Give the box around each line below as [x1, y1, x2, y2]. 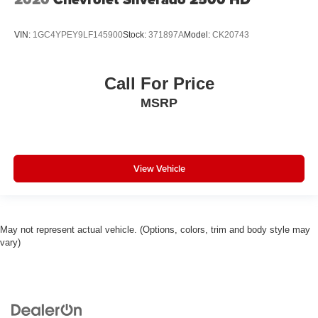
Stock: [123, 29, 148, 40]
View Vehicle [133, 161, 185, 175]
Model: [184, 29, 212, 40]
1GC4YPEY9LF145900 [33, 29, 123, 40]
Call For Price [104, 74, 214, 94]
